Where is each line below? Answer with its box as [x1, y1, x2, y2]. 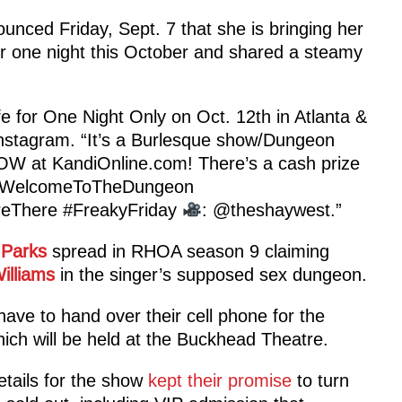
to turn [291, 370, 349, 390]
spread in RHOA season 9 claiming [51, 240, 329, 261]
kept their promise [147, 370, 292, 390]
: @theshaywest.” [202, 199, 343, 220]
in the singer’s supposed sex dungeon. [59, 264, 367, 284]
